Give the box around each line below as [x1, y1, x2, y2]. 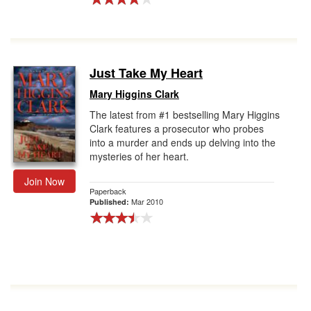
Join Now [24, 174, 65, 188]
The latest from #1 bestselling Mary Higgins [90, 108, 280, 121]
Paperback [90, 185, 126, 196]
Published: [90, 196, 131, 207]
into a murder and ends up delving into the [90, 135, 276, 149]
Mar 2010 [131, 196, 163, 207]
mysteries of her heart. [90, 149, 189, 163]
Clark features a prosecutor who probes [90, 121, 264, 135]
